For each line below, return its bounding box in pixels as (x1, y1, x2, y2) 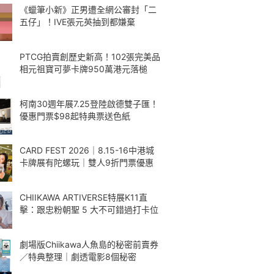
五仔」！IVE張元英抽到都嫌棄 (20, 17, 135, 27)
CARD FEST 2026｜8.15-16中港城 (20, 145, 154, 156)
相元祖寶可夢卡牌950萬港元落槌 (20, 63, 147, 74)
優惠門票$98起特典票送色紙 (20, 110, 130, 121)
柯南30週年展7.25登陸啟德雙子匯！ (20, 98, 158, 109)
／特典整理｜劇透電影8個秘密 (20, 251, 136, 262)
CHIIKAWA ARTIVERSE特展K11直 (20, 192, 147, 202)
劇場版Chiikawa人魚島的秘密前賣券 (20, 239, 158, 250)
